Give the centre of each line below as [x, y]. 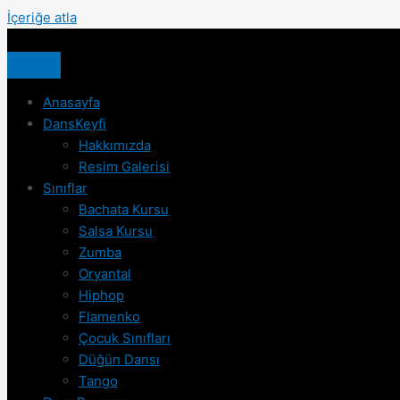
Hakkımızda [115, 145]
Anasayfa [71, 102]
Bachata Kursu [124, 209]
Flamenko [109, 317]
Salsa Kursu [116, 231]
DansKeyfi [75, 124]
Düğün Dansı [119, 359]
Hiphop [101, 295]
